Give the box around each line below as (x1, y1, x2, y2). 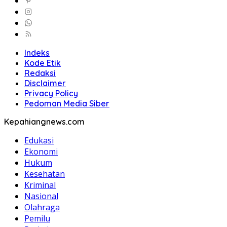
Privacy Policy (24, 88, 78, 98)
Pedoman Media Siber (24, 98, 109, 108)
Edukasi (24, 134, 54, 146)
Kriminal (24, 179, 56, 191)
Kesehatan (24, 168, 65, 179)
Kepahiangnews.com (4, 116, 85, 127)
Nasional (24, 190, 58, 202)
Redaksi (24, 67, 56, 78)
